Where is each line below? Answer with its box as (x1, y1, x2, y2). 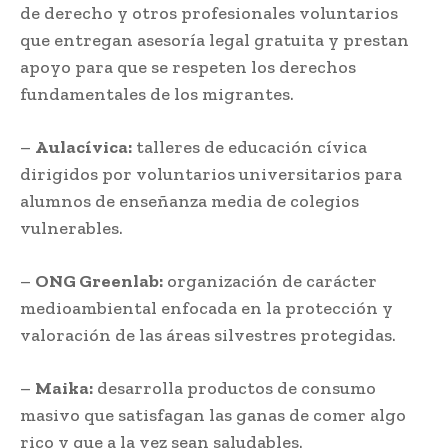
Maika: (35, 376, 93, 399)
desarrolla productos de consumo (93, 376, 376, 399)
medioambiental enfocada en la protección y (20, 296, 393, 319)
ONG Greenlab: (35, 269, 163, 292)
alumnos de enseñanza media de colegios (20, 189, 359, 212)
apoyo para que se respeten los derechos (20, 55, 356, 78)
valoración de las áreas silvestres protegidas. (20, 323, 396, 346)
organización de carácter (163, 269, 377, 292)
